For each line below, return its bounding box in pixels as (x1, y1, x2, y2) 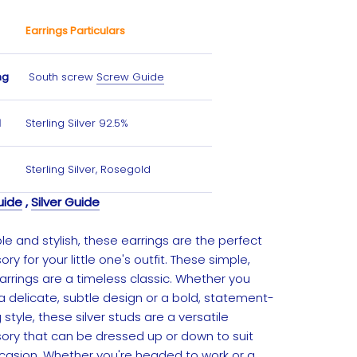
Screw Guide (96, 69, 164, 84)
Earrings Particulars (25, 23, 125, 38)
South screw (25, 69, 96, 84)
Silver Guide (31, 194, 100, 210)
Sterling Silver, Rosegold (25, 162, 151, 177)
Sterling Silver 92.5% (25, 116, 131, 131)
